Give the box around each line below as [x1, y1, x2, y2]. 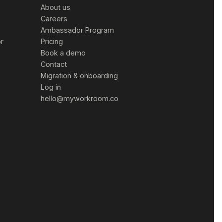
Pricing [40, 37, 63, 46]
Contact [40, 59, 67, 68]
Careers [40, 14, 67, 23]
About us [40, 2, 70, 11]
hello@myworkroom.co [40, 94, 118, 103]
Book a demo [40, 48, 86, 57]
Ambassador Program [40, 25, 114, 34]
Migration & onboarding [40, 71, 118, 80]
